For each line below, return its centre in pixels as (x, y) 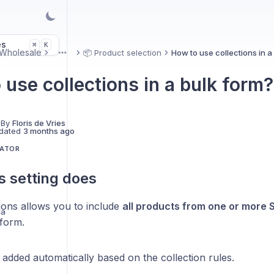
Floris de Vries (39, 123)
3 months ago (49, 131)
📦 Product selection (122, 53)
